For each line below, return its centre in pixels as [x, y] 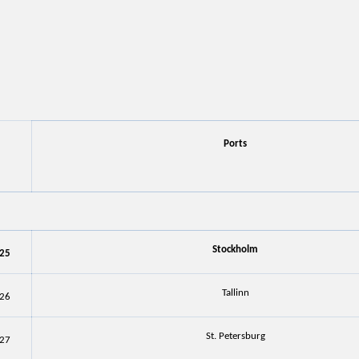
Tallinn [235, 292]
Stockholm [235, 249]
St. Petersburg [235, 336]
